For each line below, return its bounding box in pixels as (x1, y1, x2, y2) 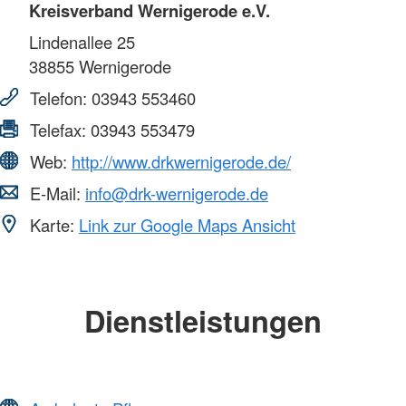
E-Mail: (25, 181, 85, 206)
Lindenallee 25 (29, 30, 135, 54)
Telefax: (25, 118, 91, 142)
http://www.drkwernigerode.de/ (72, 150, 291, 174)
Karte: (25, 213, 79, 237)
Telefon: (25, 86, 92, 111)
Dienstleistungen (84, 299, 322, 343)
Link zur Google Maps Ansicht (79, 213, 295, 237)
